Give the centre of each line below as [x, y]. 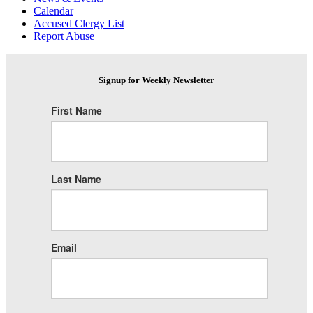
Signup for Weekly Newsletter [156, 80]
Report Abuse [64, 36]
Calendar [53, 10]
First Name [76, 110]
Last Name [76, 179]
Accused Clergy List [79, 23]
